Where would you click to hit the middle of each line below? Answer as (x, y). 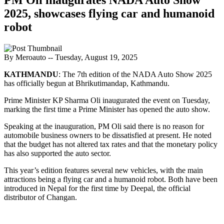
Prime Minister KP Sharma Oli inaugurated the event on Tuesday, (107, 100)
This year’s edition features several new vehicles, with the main (103, 170)
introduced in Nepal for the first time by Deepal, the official (97, 188)
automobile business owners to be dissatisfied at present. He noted (108, 135)
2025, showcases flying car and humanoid (109, 13)
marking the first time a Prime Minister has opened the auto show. (107, 109)
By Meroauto (26, 57)
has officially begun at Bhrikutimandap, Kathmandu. (87, 83)
